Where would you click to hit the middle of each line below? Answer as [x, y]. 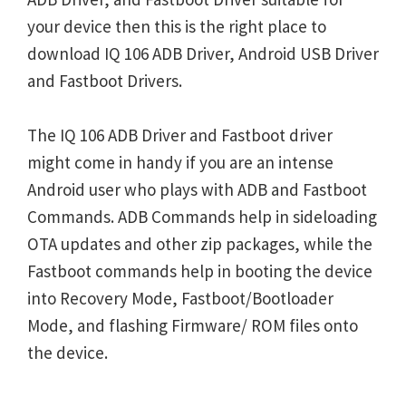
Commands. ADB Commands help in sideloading [202, 217]
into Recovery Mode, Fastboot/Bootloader [180, 298]
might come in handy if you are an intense [180, 162]
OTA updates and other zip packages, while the [200, 244]
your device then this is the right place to [177, 26]
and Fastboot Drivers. [105, 81]
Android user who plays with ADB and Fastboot [197, 189]
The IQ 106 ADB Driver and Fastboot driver [180, 135]
